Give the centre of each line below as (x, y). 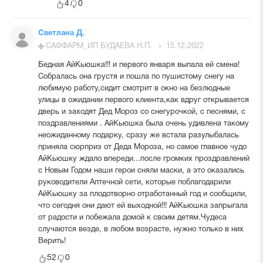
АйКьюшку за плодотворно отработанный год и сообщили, (142, 194)
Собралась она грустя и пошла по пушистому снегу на (136, 77)
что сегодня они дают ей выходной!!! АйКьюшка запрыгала (143, 206)
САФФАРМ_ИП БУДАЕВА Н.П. (99, 46)
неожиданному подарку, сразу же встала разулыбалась (138, 135)
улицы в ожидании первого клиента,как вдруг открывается (143, 100)
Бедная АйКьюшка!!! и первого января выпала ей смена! (139, 65)
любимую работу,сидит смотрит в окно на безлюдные (134, 88)
